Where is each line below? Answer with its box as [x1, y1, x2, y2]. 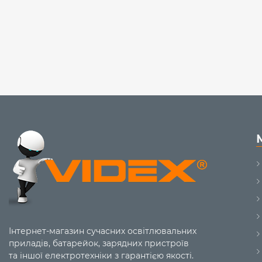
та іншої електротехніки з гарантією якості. [9, 250, 194, 261]
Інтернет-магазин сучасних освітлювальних [9, 226, 196, 236]
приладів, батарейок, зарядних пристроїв [9, 238, 189, 249]
